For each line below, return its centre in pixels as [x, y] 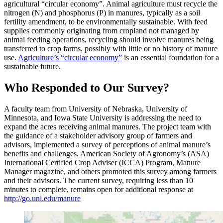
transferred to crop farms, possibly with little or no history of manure [111, 49]
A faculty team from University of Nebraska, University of [96, 109]
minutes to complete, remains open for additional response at [99, 189]
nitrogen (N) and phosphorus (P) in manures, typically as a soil [102, 13]
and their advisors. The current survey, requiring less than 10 [99, 180]
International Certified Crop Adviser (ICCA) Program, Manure [102, 162]
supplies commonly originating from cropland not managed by [102, 31]
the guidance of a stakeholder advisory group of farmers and [98, 135]
